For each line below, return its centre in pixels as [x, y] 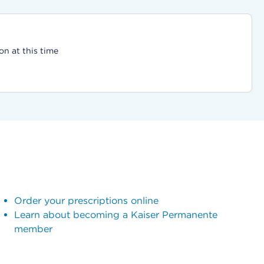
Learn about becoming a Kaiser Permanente [115, 215]
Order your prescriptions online [86, 201]
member [33, 229]
